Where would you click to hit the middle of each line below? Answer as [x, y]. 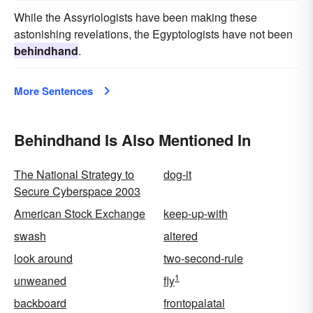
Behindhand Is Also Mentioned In [132, 140]
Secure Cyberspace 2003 [77, 191]
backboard [40, 303]
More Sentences [53, 91]
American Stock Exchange [80, 214]
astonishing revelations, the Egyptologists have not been [153, 34]
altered [181, 236]
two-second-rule [203, 259]
